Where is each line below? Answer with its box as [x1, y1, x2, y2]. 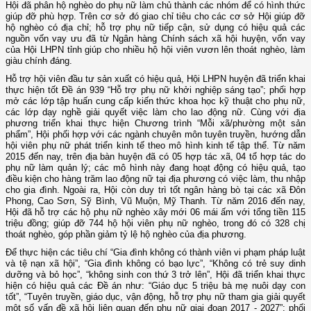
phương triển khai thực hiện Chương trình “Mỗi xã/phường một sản [6, 118, 305, 129]
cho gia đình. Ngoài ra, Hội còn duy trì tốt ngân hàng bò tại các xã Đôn [6, 185, 305, 196]
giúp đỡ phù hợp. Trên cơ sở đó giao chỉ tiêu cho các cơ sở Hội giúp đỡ [6, 11, 305, 22]
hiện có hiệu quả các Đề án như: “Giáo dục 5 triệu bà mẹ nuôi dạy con [6, 280, 305, 292]
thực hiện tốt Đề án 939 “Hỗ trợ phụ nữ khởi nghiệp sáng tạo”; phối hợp [6, 85, 305, 96]
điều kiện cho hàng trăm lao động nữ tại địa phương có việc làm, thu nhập [6, 174, 305, 185]
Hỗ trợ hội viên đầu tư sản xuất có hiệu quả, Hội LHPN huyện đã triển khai [6, 74, 305, 85]
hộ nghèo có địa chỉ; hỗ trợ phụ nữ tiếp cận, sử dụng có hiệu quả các [6, 22, 305, 33]
